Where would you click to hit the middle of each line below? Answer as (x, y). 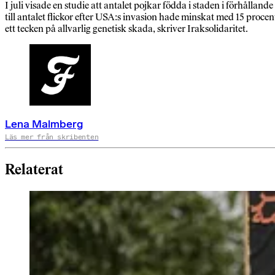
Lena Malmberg (44, 124)
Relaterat (34, 170)
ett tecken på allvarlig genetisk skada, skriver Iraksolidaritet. (126, 29)
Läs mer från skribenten (52, 137)
